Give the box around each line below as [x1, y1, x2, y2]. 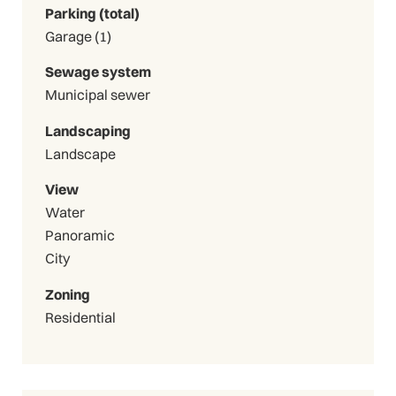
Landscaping [44, 121, 131, 140]
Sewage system [44, 63, 151, 81]
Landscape [44, 144, 116, 163]
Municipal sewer [44, 86, 150, 104]
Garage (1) [94, 27, 111, 45]
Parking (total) [44, 4, 140, 22]
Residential [44, 308, 116, 327]
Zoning [44, 286, 90, 304]
